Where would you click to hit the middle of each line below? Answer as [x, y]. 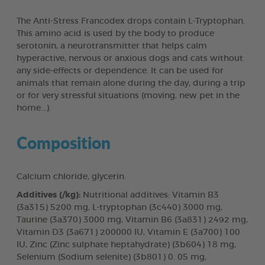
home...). [34, 108]
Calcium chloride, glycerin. [71, 177]
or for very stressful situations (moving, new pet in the [128, 96]
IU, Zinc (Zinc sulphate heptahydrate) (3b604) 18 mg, [126, 245]
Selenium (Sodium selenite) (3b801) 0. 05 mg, [112, 257]
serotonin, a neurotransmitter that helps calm [112, 46]
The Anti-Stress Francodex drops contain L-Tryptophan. [131, 21]
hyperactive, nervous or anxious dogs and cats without [130, 58]
